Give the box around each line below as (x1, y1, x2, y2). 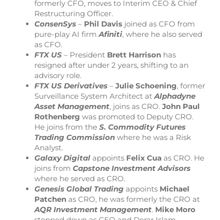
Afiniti (99, 29, 122, 39)
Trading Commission (34, 132, 115, 142)
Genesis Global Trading (34, 184, 124, 193)
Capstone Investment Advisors (73, 163, 191, 173)
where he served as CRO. (34, 173, 125, 183)
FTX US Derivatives (34, 81, 108, 90)
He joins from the (34, 122, 99, 132)
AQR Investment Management (34, 204, 152, 214)
